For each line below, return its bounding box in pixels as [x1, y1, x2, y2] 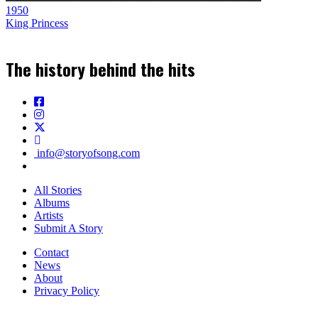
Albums [34, 197, 70, 209]
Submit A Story [34, 222, 103, 235]
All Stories [34, 184, 82, 197]
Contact [34, 246, 69, 259]
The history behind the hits [6, 56, 195, 82]
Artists [34, 209, 63, 222]
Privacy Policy [34, 285, 99, 297]
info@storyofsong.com [34, 147, 140, 160]
